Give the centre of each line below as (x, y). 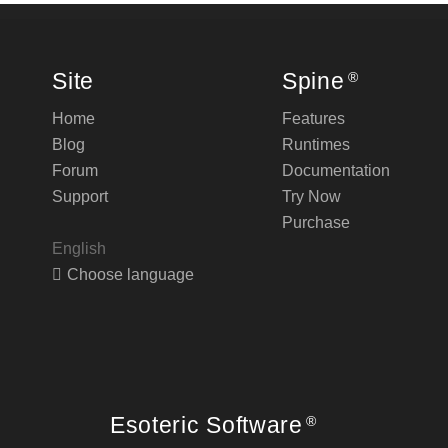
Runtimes (316, 144)
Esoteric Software (206, 424)
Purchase (316, 222)
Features (313, 118)
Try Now (311, 196)
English (79, 248)
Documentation (336, 170)
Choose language (131, 274)
